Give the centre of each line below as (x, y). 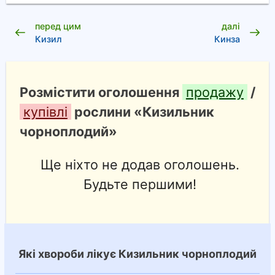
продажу (215, 92)
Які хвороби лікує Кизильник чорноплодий (137, 254)
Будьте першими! (140, 184)
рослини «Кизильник (142, 112)
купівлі (45, 112)
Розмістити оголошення (101, 92)
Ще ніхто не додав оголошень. (140, 164)
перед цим (58, 26)
